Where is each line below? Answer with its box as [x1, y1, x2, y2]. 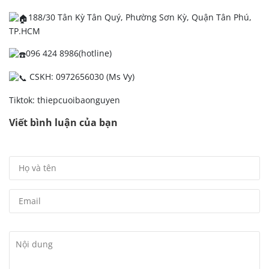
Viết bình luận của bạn [9, 115, 118, 129]
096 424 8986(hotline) [26, 47, 112, 59]
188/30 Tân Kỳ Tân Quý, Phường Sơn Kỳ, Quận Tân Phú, [28, 11, 252, 23]
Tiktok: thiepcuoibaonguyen [9, 94, 120, 106]
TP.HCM [9, 25, 40, 37]
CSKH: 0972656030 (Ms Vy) [27, 70, 134, 82]
